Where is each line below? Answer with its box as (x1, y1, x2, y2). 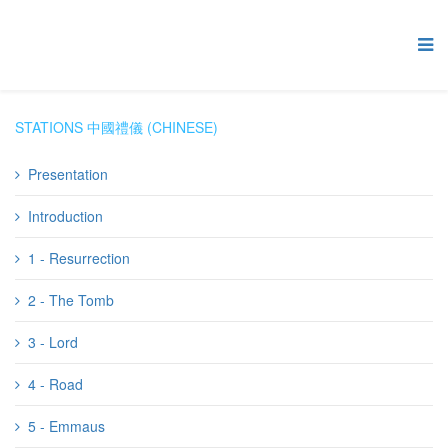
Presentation (28, 164, 108, 184)
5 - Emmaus (28, 416, 105, 436)
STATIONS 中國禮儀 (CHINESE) (15, 117, 218, 137)
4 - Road (28, 374, 83, 394)
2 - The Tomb (28, 290, 114, 310)
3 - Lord (28, 332, 78, 352)
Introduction (28, 206, 103, 226)
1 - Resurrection (28, 248, 130, 268)
